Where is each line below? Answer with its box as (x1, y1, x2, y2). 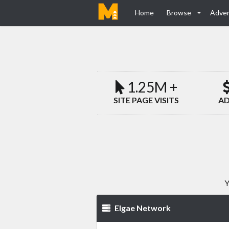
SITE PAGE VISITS (113, 95, 179, 105)
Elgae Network (113, 203, 171, 213)
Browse (167, 8, 191, 17)
